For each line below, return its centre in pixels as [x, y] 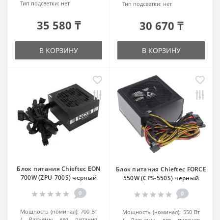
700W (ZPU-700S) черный [59, 178]
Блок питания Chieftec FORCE [161, 169]
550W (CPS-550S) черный [161, 178]
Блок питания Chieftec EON [59, 169]
